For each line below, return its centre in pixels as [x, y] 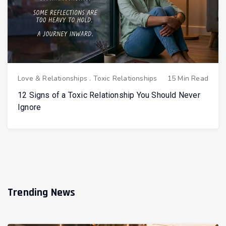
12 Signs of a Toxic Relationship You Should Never [109, 95]
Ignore [30, 107]
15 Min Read [188, 79]
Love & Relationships [52, 79]
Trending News [42, 193]
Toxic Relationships [125, 79]
